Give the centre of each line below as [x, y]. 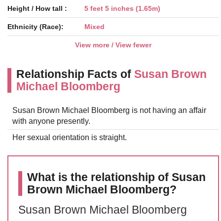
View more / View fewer [113, 45]
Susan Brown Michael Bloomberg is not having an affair [109, 110]
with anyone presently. [51, 121]
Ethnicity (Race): [36, 27]
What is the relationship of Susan [116, 177]
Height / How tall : [37, 8]
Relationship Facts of [75, 74]
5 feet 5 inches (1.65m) [122, 8]
